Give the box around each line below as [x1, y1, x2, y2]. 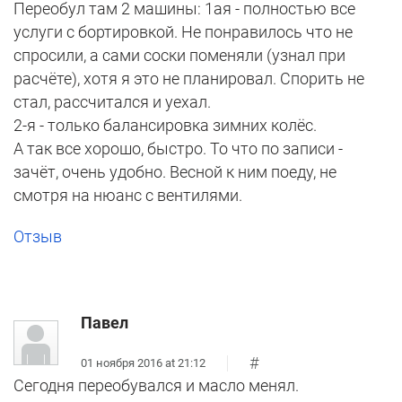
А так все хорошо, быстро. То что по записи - [13, 139, 343, 159]
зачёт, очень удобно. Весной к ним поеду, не [13, 162, 336, 182]
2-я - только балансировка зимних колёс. [13, 116, 317, 135]
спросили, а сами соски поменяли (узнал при [13, 46, 345, 66]
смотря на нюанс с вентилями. [13, 186, 242, 205]
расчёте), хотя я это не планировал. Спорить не [13, 69, 364, 89]
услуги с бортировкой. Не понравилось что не [13, 22, 353, 42]
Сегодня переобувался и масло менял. [13, 376, 299, 396]
